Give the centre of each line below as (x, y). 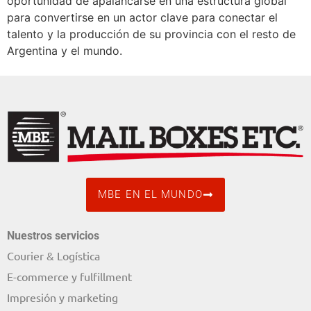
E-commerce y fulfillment (69, 276)
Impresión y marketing (62, 297)
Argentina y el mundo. (65, 51)
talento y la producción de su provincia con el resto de (151, 34)
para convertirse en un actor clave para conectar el (142, 18)
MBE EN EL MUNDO (150, 194)
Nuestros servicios (53, 235)
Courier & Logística (53, 255)
